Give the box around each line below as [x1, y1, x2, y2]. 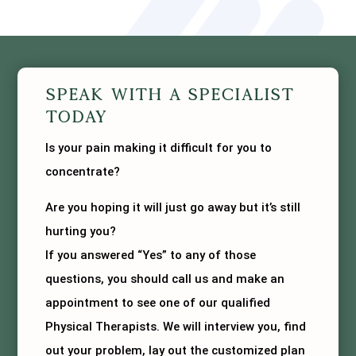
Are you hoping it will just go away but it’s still [45, 199, 301, 215]
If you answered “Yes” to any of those [45, 247, 257, 262]
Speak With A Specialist [45, 84, 295, 103]
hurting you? [45, 223, 117, 238]
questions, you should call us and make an [45, 271, 285, 286]
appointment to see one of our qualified [45, 295, 271, 310]
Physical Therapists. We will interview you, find [45, 319, 307, 334]
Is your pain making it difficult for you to [45, 140, 273, 155]
